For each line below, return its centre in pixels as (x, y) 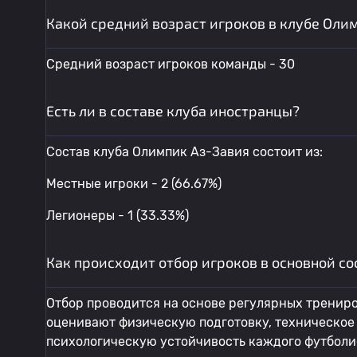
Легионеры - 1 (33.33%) (118, 216)
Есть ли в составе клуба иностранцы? (173, 111)
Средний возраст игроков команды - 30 (171, 64)
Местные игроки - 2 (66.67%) (134, 184)
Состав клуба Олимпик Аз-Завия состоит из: (184, 152)
